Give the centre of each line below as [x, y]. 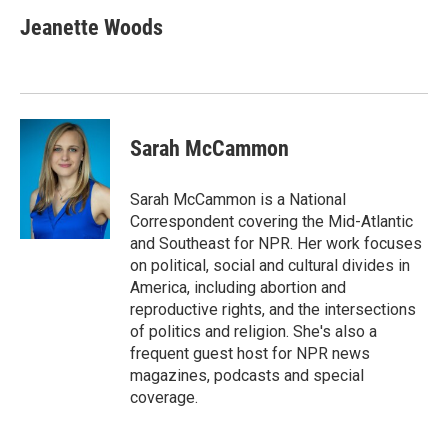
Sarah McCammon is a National [238, 199]
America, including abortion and [238, 287]
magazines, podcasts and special [247, 375]
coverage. [164, 397]
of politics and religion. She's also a [253, 331]
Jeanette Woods [91, 27]
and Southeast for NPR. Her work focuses [276, 243]
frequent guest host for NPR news [250, 353]
